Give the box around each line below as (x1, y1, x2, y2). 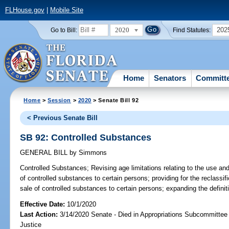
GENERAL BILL (20, 149, 70, 157)
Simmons (77, 149, 107, 157)
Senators (154, 73, 187, 82)
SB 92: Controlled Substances (20, 132, 152, 143)
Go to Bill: (50, 27, 77, 33)
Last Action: (20, 210, 58, 218)
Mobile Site (50, 6, 83, 14)
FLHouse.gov (5, 6, 44, 14)
